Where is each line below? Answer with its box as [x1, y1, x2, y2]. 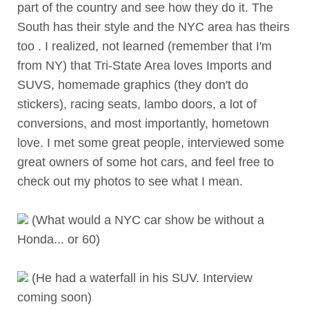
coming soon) [17, 290, 92, 304]
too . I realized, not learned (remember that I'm [17, 39, 272, 53]
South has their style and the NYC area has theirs [17, 19, 290, 34]
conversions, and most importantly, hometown [17, 116, 269, 130]
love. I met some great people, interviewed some [17, 135, 284, 150]
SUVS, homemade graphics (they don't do [17, 77, 248, 92]
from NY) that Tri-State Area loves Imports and [17, 58, 272, 72]
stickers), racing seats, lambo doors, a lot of [17, 97, 257, 111]
